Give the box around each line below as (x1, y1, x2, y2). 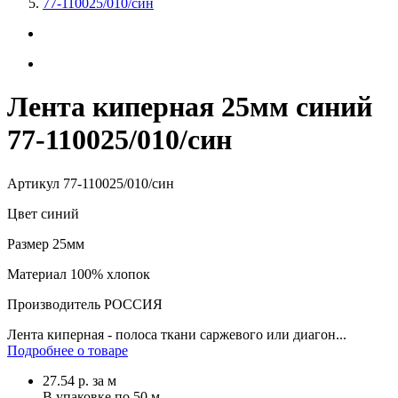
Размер (7, 235, 49, 251)
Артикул (7, 175, 60, 191)
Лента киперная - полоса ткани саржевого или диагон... (7, 326, 346, 342)
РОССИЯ (100, 296, 163, 312)
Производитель (7, 296, 100, 312)
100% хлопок (67, 266, 150, 282)
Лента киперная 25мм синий (7, 91, 372, 123)
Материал (7, 266, 67, 282)
